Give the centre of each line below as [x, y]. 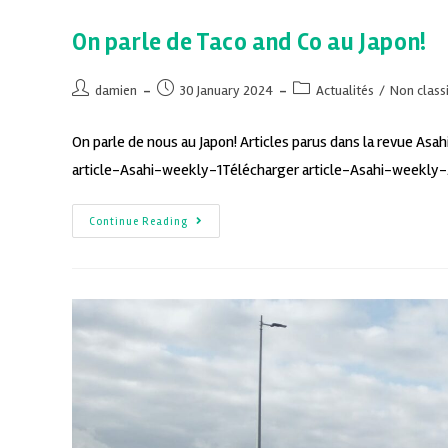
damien [116, 90]
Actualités [345, 90]
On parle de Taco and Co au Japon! [249, 42]
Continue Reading [138, 221]
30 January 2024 [226, 90]
